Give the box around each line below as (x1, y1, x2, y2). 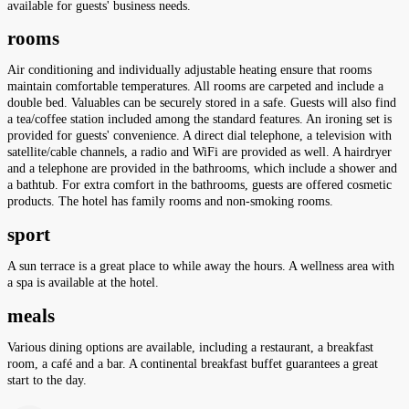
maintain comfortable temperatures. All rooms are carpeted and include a (7, 79, 383, 94)
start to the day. (7, 373, 87, 388)
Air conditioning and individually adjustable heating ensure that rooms (7, 63, 372, 78)
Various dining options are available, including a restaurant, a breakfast (7, 341, 373, 355)
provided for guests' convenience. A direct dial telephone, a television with (7, 129, 392, 143)
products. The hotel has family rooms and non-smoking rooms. (7, 194, 333, 209)
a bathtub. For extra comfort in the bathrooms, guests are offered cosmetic (7, 178, 392, 193)
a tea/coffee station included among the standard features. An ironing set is (7, 112, 392, 127)
